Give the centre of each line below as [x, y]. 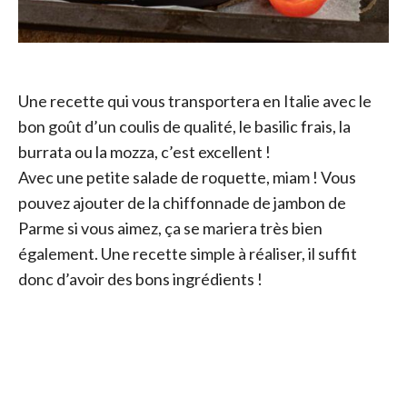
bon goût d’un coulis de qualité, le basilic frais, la [184, 126]
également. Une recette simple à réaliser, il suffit [188, 253]
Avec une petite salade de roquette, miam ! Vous [187, 177]
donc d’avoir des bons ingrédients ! [142, 278]
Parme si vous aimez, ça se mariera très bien [170, 228]
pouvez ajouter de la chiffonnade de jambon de [182, 202]
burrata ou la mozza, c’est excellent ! [144, 151]
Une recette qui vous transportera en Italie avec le [195, 100]
